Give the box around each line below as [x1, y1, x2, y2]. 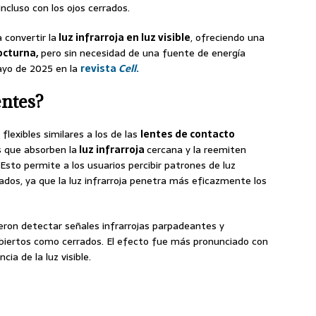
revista [80, 61, 119, 77]
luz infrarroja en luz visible [56, 30, 190, 46]
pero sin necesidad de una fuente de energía [38, 45, 245, 61]
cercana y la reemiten [147, 142, 246, 158]
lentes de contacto [140, 126, 235, 142]
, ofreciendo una [190, 30, 265, 46]
